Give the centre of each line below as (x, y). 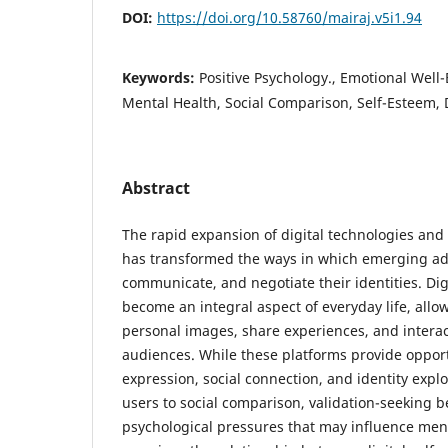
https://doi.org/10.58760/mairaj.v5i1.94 (289, 18)
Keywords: (160, 78)
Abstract (156, 188)
